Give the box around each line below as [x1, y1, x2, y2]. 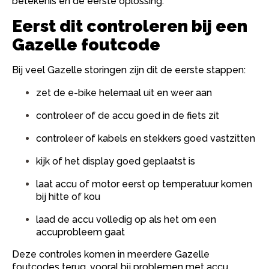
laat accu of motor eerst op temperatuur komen [36, 178, 252, 190]
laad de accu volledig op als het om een [36, 214, 216, 225]
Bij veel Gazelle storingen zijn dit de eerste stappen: [12, 64, 246, 76]
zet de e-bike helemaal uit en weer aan [36, 87, 212, 98]
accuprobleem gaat [36, 226, 125, 238]
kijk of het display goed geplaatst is [36, 156, 195, 167]
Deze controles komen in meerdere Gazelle [12, 249, 210, 260]
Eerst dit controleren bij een [12, 16, 247, 36]
